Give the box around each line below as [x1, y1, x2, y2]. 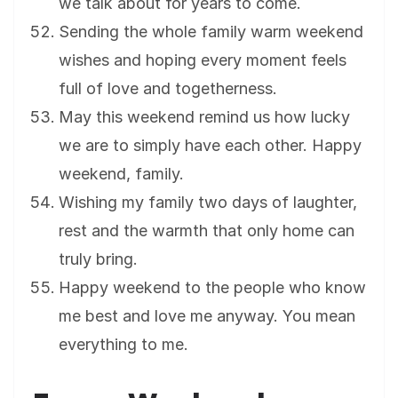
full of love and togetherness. [59, 79, 277, 99]
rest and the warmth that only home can [59, 221, 354, 241]
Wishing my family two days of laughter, [59, 193, 357, 212]
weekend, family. [59, 164, 184, 184]
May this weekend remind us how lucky [59, 107, 350, 127]
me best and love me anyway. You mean [59, 306, 355, 326]
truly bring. [59, 250, 138, 269]
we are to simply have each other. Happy [59, 136, 362, 155]
